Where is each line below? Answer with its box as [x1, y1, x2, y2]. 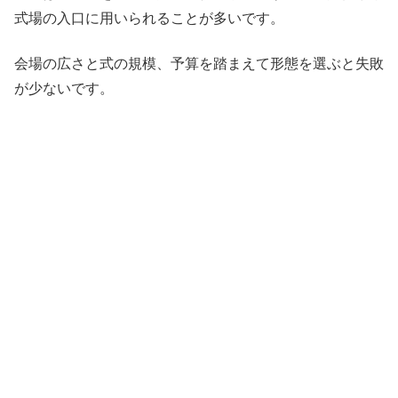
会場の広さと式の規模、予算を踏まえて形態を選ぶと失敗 [14, 55, 384, 71]
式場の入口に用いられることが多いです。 [14, 11, 284, 27]
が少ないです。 [14, 80, 114, 96]
